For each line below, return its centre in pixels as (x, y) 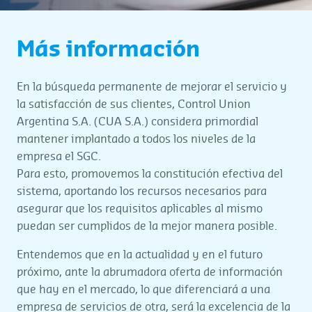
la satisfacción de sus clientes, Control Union (134, 104)
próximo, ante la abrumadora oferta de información (150, 272)
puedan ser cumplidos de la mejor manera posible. (147, 226)
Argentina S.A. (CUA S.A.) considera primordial (138, 122)
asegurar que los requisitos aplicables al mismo (140, 209)
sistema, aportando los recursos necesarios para (142, 192)
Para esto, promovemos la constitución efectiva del (150, 174)
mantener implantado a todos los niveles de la (136, 139)
